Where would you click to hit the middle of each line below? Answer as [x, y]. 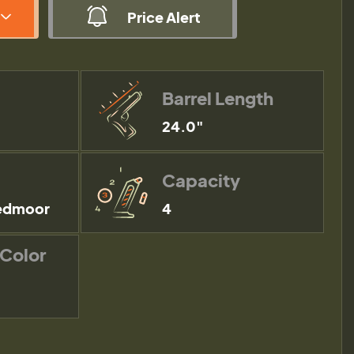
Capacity [201, 180]
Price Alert [164, 17]
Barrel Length [217, 98]
